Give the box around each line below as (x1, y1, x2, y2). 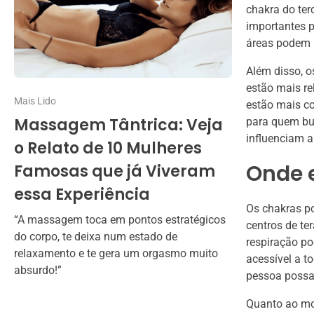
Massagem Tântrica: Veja (14, 114, 223, 137)
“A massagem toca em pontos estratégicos (14, 213, 226, 227)
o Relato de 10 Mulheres (14, 137, 202, 160)
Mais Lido (14, 95, 56, 107)
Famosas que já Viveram (14, 161, 215, 183)
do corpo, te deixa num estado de (14, 230, 177, 244)
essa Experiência (14, 184, 150, 206)
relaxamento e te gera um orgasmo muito (14, 247, 218, 261)
